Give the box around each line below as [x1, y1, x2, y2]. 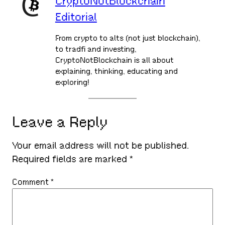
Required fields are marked [12, 153, 130, 165]
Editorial [55, 10, 97, 24]
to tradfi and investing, [55, 44, 137, 54]
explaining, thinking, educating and [55, 66, 178, 76]
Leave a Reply [12, 113, 108, 131]
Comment [12, 177, 51, 188]
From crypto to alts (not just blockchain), [55, 33, 200, 43]
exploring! [55, 77, 89, 87]
